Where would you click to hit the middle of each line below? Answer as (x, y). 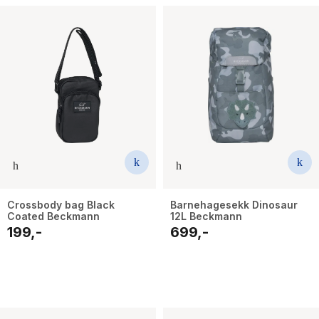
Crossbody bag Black (61, 204)
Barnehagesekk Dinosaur (234, 204)
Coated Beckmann (53, 216)
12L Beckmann (206, 216)
